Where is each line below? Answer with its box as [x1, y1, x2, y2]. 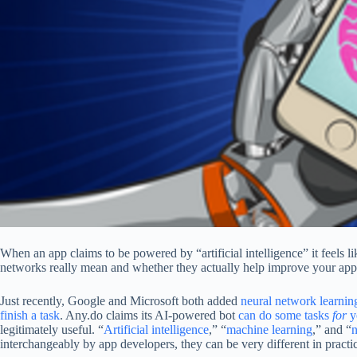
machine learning [226, 323, 312, 336]
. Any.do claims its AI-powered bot [60, 308, 238, 322]
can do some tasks [238, 308, 332, 322]
